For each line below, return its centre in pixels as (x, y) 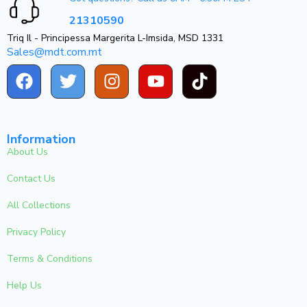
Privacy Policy (36, 232)
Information (41, 139)
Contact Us (31, 178)
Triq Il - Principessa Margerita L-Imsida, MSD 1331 (115, 38)
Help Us (24, 285)
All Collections (39, 205)
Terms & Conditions (50, 258)
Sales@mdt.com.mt (54, 52)
